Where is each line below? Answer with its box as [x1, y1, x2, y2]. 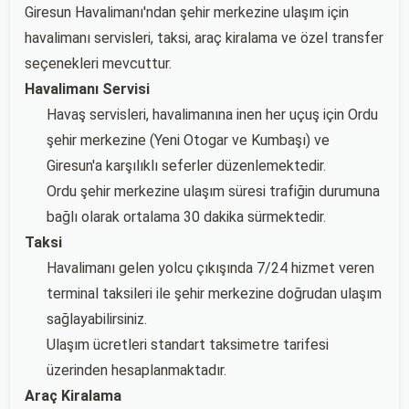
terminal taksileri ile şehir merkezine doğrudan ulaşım [47, 285, 382, 302]
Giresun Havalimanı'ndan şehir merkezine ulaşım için [25, 4, 349, 21]
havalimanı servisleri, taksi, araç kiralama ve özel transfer [25, 29, 383, 47]
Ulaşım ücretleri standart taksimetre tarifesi [47, 336, 329, 353]
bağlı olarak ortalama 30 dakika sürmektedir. [47, 208, 326, 225]
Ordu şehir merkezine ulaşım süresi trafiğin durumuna [47, 183, 380, 200]
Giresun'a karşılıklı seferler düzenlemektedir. [47, 157, 326, 174]
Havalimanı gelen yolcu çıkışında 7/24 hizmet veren [47, 259, 374, 277]
